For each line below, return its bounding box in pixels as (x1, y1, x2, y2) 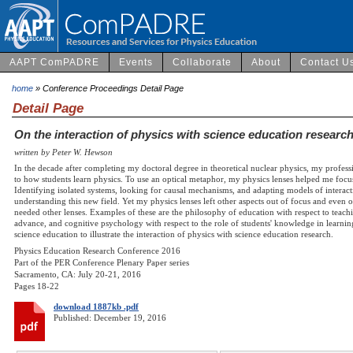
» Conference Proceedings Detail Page (33, 83, 184, 93)
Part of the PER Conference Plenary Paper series (14, 258, 189, 268)
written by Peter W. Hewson (14, 147, 113, 157)
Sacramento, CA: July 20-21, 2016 (14, 269, 141, 280)
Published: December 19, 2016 (54, 313, 166, 323)
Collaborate (173, 56, 232, 68)
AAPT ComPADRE (9, 56, 99, 68)
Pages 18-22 (14, 281, 59, 292)
